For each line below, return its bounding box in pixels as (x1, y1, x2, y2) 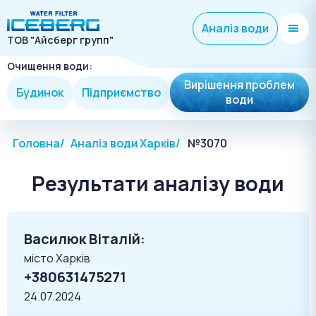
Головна (13, 135, 60, 152)
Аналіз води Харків (71, 135, 176, 152)
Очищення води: (7, 59, 92, 73)
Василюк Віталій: (24, 229, 145, 249)
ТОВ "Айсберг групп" (7, 33, 114, 47)
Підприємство (82, 84, 161, 100)
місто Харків (24, 250, 90, 267)
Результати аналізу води (32, 169, 284, 198)
